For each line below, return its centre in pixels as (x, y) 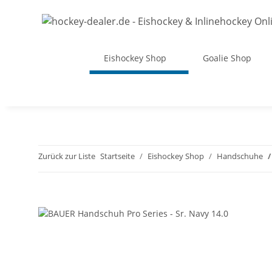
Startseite (117, 156)
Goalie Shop (227, 58)
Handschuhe (240, 156)
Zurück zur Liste (67, 156)
